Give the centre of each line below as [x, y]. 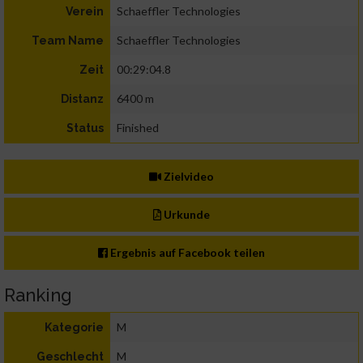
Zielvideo [188, 177]
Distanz [82, 99]
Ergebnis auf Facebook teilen [187, 253]
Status [85, 128]
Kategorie [74, 328]
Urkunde [186, 215]
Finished [138, 128]
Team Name [68, 41]
